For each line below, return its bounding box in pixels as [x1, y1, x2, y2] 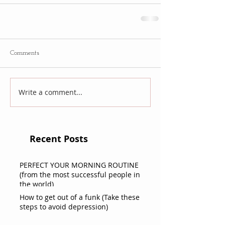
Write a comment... [19, 87, 82, 97]
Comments [10, 49, 39, 57]
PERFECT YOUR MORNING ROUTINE [20, 160, 139, 170]
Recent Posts [30, 132, 88, 145]
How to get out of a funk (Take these [20, 192, 140, 202]
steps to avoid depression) [20, 201, 108, 211]
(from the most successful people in [20, 169, 140, 179]
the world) [20, 179, 54, 189]
